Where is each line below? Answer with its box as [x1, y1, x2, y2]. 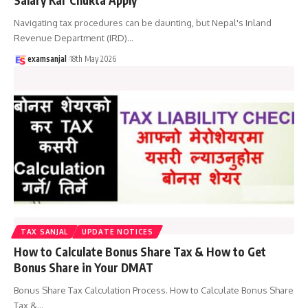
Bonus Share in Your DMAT [14, 259, 153, 275]
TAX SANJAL [21, 227, 68, 236]
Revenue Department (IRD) [14, 32, 127, 43]
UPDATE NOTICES [82, 227, 153, 236]
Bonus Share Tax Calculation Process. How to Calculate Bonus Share [14, 284, 294, 296]
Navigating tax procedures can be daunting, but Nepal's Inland [14, 16, 272, 28]
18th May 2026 [69, 53, 116, 64]
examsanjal [27, 53, 67, 64]
